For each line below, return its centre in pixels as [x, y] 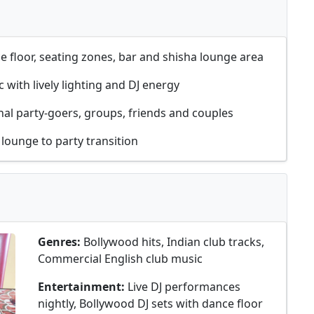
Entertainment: [83, 287]
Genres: [61, 242]
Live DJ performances [184, 287]
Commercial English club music [120, 259]
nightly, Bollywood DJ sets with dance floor [150, 303]
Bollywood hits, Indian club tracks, [174, 242]
